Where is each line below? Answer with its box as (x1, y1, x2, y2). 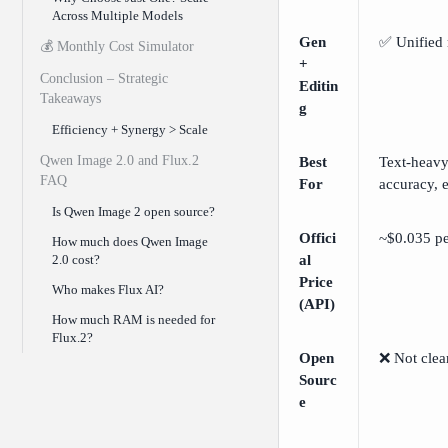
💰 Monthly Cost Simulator (40, 39, 194, 54)
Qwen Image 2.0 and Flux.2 (40, 153, 199, 168)
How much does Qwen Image (52, 234, 208, 249)
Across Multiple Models (52, 8, 183, 23)
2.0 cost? (52, 252, 100, 267)
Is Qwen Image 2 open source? (52, 204, 215, 219)
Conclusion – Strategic (40, 71, 168, 86)
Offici (299, 230, 336, 246)
